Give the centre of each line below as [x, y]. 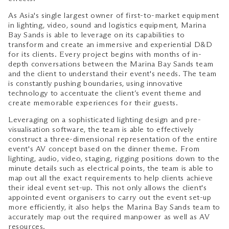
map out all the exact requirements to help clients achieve [111, 178]
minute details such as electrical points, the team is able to [111, 168]
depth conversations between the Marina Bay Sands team [111, 64]
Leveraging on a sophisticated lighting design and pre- [105, 120]
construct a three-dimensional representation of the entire [113, 139]
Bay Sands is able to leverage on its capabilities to [97, 35]
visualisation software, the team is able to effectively [101, 130]
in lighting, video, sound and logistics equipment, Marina [107, 25]
